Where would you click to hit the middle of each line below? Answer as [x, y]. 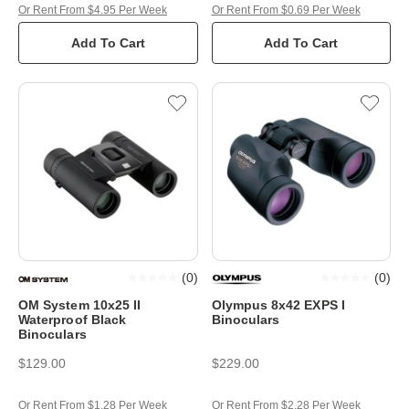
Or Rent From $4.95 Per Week [93, 10]
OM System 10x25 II [80, 305]
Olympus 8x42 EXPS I [278, 305]
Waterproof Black [73, 320]
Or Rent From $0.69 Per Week [286, 10]
